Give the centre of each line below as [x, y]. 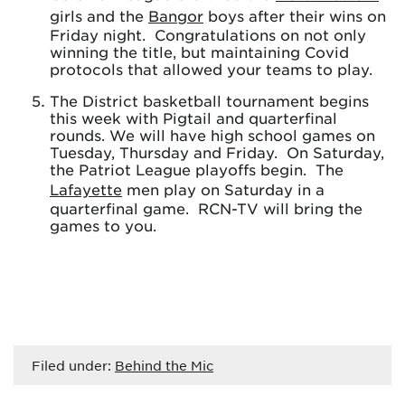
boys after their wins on [295, 15]
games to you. [103, 225]
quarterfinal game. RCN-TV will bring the [206, 208]
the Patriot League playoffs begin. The [197, 169]
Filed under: [73, 365]
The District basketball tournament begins [209, 100]
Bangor [176, 15]
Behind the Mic [164, 365]
